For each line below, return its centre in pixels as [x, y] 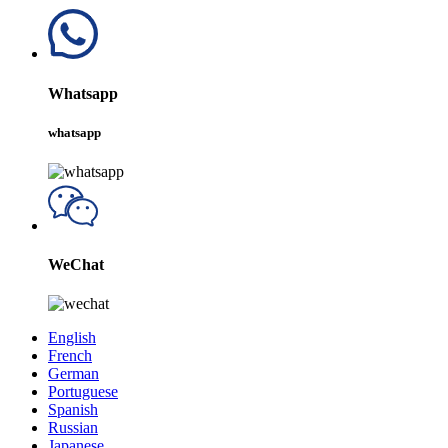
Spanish [73, 410]
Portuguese [83, 392]
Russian [73, 428]
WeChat [76, 265]
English [72, 338]
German [73, 374]
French [70, 356]
